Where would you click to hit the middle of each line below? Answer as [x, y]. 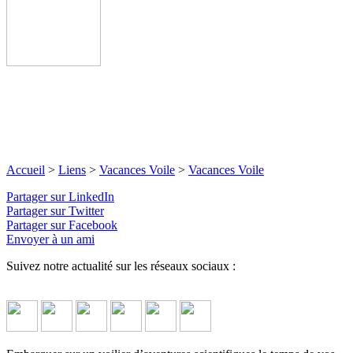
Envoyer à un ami [50, 239]
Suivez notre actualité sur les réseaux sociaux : [121, 266]
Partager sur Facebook [62, 225]
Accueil [26, 169]
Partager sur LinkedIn [60, 196]
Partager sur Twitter [55, 210]
